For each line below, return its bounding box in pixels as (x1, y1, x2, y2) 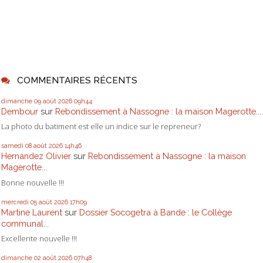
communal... (1, 218, 49, 228)
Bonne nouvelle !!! (1, 177, 64, 188)
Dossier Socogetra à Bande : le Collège (79, 207, 232, 217)
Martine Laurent (1, 207, 62, 217)
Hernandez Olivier (1, 151, 71, 161)
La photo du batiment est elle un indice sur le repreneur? (1, 121, 201, 132)
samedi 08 (1, 142, 32, 150)
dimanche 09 (1, 97, 41, 105)
